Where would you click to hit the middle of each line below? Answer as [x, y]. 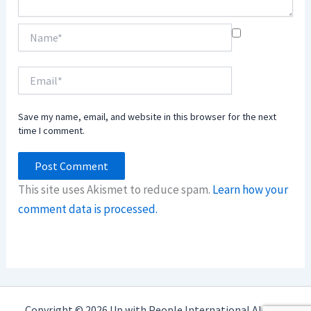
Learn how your [251, 189]
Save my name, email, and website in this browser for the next [148, 117]
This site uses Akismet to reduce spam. [116, 189]
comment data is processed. [88, 209]
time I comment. [52, 131]
